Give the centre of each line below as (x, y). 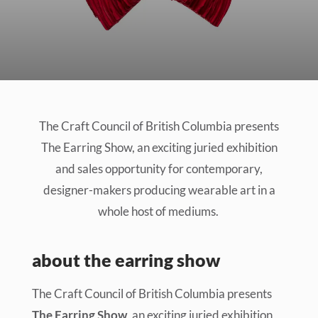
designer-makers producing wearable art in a (159, 190)
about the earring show (126, 260)
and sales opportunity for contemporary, (159, 169)
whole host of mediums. (159, 211)
